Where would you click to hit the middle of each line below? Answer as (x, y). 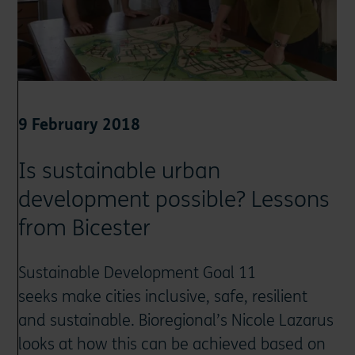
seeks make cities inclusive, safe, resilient (163, 297)
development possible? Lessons (174, 200)
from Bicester (85, 229)
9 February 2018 (80, 125)
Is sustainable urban (120, 172)
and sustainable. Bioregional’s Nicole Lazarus (176, 321)
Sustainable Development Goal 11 (137, 273)
